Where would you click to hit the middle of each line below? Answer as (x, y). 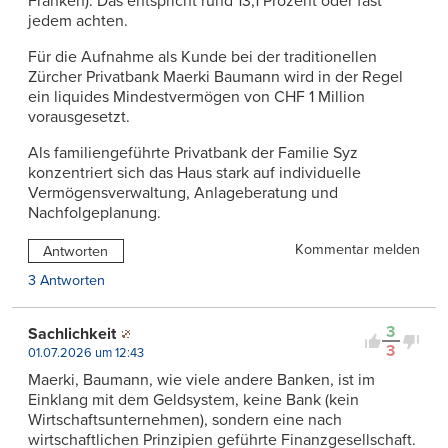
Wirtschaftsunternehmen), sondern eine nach (185, 420)
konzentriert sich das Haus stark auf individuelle (194, 173)
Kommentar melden (357, 250)
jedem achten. (78, 21)
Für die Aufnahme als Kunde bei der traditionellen (202, 57)
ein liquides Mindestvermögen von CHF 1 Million (196, 97)
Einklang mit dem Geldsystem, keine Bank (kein (193, 400)
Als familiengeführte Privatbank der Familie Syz (193, 153)
